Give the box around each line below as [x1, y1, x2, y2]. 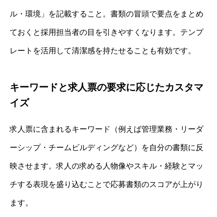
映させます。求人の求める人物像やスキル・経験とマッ [10, 162, 203, 170]
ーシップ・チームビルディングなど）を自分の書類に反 [10, 143, 203, 152]
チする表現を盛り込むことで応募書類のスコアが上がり [10, 180, 203, 189]
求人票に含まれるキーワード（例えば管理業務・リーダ [10, 125, 203, 134]
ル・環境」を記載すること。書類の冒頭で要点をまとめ [10, 10, 203, 18]
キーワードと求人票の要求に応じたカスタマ [10, 82, 203, 93]
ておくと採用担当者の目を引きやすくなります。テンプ [10, 28, 203, 37]
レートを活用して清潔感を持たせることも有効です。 [10, 46, 196, 55]
